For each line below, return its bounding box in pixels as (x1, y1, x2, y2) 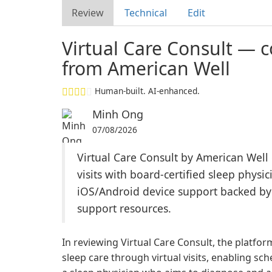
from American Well (62, 56, 230, 81)
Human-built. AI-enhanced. (95, 85, 200, 97)
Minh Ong (92, 107, 143, 121)
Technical (124, 6, 167, 19)
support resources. (77, 201, 171, 216)
